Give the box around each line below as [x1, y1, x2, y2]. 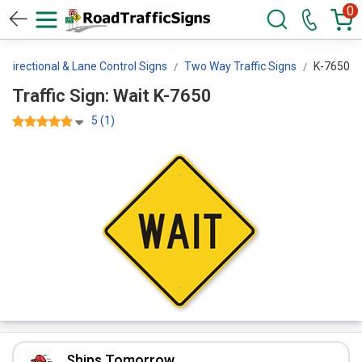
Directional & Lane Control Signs [6, 60, 167, 73]
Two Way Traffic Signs [184, 60, 297, 73]
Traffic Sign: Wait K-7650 [154, 86, 212, 106]
